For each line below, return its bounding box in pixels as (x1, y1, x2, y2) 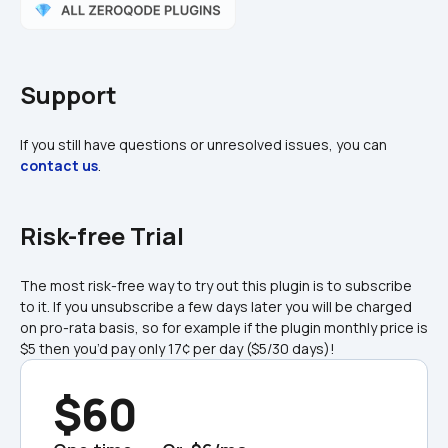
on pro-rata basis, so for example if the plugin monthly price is (20, 317, 428, 337)
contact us (20, 155, 98, 175)
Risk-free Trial (20, 218, 184, 252)
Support (20, 77, 117, 111)
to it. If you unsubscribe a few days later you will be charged (20, 296, 412, 316)
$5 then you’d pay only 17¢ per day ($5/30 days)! (20, 338, 335, 358)
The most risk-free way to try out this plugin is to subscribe (20, 275, 412, 295)
